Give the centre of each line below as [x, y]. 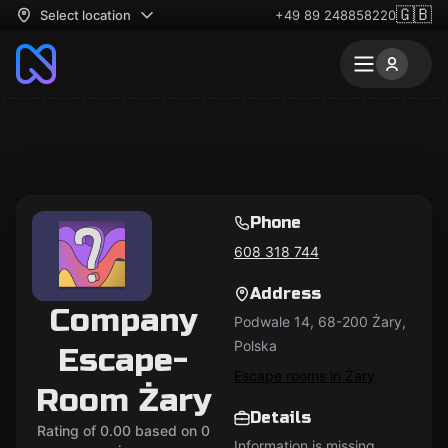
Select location [85, 15]
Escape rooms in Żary [304, 375]
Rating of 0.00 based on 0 [123, 430]
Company [123, 320]
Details [280, 417]
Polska [255, 346]
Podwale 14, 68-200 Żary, [320, 322]
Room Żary [123, 400]
